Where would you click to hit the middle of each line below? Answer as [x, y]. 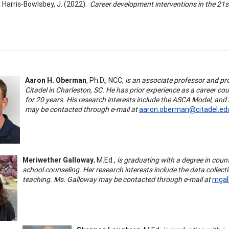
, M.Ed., [105, 160]
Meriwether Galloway [58, 160]
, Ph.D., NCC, [106, 80]
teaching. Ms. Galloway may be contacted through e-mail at [117, 179]
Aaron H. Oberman [56, 80]
